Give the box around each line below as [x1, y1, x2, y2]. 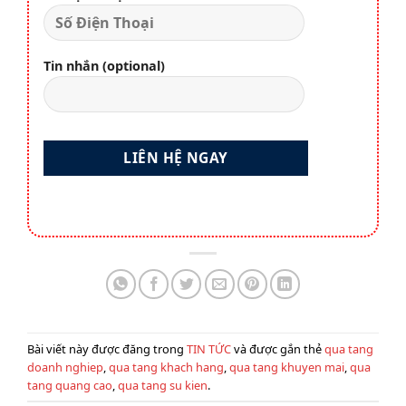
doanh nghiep [27, 358, 103, 375]
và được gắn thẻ [231, 340, 324, 357]
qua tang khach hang [109, 358, 224, 375]
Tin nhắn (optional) [43, 57, 166, 75]
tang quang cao [27, 376, 112, 393]
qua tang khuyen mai [229, 358, 344, 375]
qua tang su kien [118, 376, 208, 393]
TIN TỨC [187, 340, 231, 357]
